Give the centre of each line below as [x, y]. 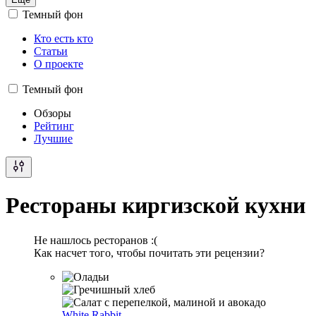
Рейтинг [54, 126]
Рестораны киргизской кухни [156, 206]
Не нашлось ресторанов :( [96, 240]
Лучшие [53, 139]
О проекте [59, 64]
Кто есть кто [63, 38]
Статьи [51, 51]
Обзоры [53, 113]
